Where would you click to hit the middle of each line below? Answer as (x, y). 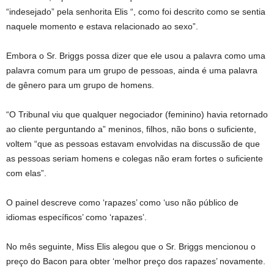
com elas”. (26, 173)
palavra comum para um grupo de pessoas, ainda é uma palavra (132, 70)
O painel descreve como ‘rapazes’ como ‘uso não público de (122, 202)
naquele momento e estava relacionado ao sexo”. (102, 26)
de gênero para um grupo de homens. (80, 85)
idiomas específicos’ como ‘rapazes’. (76, 217)
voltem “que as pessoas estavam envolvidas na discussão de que (133, 144)
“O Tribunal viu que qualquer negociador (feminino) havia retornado (137, 114)
